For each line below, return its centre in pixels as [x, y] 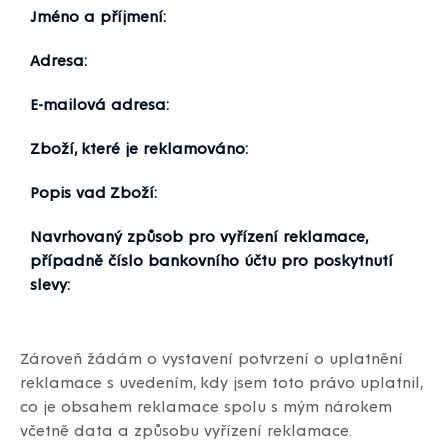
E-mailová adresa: [99, 104]
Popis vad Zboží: [93, 192]
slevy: [50, 284]
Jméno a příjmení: [98, 16]
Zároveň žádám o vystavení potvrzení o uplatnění [211, 358]
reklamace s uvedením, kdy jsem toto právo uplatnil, [221, 382]
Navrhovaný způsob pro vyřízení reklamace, [198, 236]
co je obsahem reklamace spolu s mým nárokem [206, 406]
